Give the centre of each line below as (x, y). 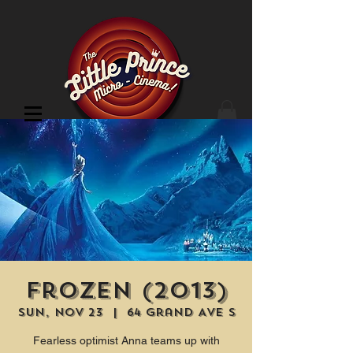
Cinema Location (76, 153)
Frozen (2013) (126, 291)
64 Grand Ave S (181, 313)
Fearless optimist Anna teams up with (126, 341)
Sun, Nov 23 (60, 313)
